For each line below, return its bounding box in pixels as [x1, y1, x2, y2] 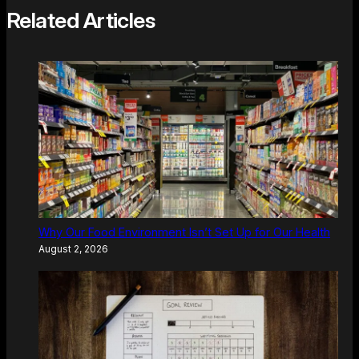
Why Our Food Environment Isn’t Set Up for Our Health [38, 225, 330, 240]
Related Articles [6, 6, 155, 34]
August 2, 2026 [38, 244, 108, 256]
